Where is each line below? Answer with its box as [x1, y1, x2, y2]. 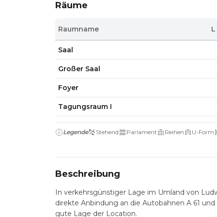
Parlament [126, 128, 157, 136]
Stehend [96, 128, 119, 136]
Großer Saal [58, 64, 101, 73]
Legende [63, 128, 88, 136]
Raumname [58, 25, 99, 33]
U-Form [192, 128, 214, 136]
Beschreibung [55, 169, 120, 179]
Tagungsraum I [58, 102, 112, 111]
